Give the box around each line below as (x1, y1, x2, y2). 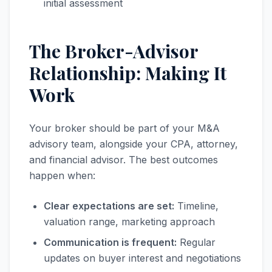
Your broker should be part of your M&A (29, 122, 220, 134)
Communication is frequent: (44, 236, 177, 248)
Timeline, (174, 200, 219, 212)
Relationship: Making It (29, 61, 226, 85)
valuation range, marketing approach (44, 216, 215, 228)
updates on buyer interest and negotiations (44, 252, 241, 264)
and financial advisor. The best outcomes (29, 154, 218, 166)
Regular (177, 236, 216, 248)
